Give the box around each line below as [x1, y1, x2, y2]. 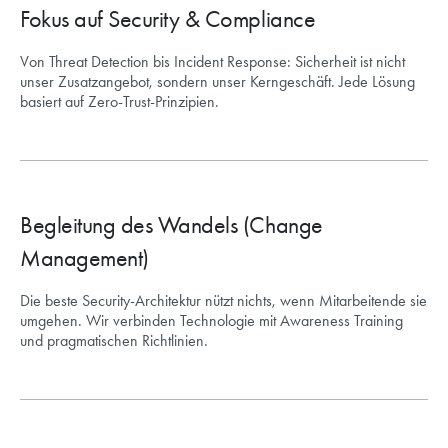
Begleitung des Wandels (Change [20, 211, 323, 240]
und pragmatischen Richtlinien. [20, 331, 208, 351]
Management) [20, 244, 149, 273]
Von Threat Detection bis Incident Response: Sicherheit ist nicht [20, 52, 405, 72]
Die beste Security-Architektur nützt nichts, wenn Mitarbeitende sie [20, 291, 427, 311]
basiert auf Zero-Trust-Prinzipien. [20, 92, 219, 112]
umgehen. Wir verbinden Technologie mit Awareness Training [20, 311, 403, 331]
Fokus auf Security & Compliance [20, 5, 316, 34]
